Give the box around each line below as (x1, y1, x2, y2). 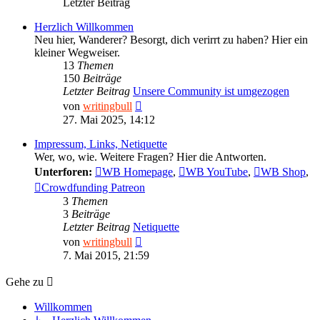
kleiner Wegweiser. (34, 46, 120, 59)
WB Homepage (102, 166, 173, 179)
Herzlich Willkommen (34, 21, 134, 34)
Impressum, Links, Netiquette (34, 138, 167, 151)
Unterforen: (34, 166, 92, 179)
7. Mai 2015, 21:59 (63, 249, 149, 262)
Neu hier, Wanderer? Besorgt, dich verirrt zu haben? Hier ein (34, 34, 308, 46)
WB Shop (261, 166, 306, 179)
